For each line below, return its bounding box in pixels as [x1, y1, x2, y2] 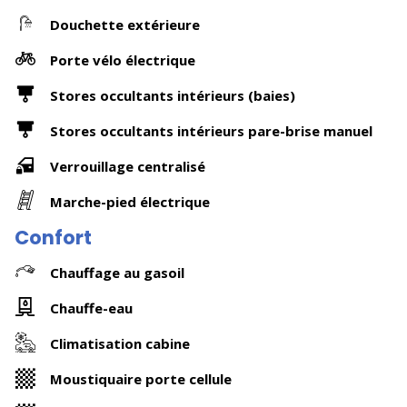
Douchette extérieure [50, 15, 200, 34]
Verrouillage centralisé [50, 156, 205, 175]
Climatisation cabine [50, 333, 190, 352]
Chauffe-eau [50, 298, 133, 317]
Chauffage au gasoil [50, 263, 184, 282]
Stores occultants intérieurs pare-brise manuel [50, 121, 372, 140]
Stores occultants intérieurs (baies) [50, 85, 295, 104]
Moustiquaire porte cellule [50, 369, 232, 388]
